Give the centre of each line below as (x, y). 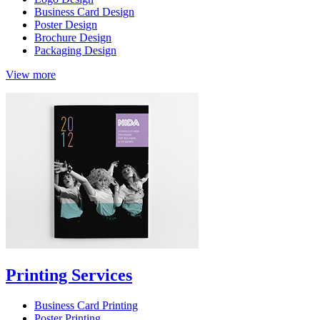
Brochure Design (73, 38)
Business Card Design (84, 12)
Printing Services (69, 275)
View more (31, 75)
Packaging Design (75, 51)
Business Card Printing (86, 305)
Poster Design (66, 25)
